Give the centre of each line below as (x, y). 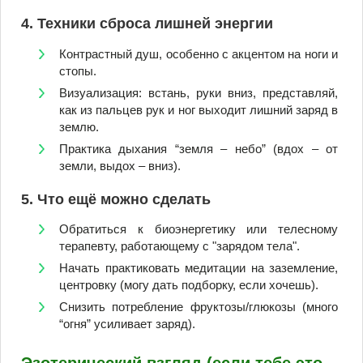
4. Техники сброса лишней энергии (147, 24)
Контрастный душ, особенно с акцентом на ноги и (199, 53)
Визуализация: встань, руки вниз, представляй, (199, 92)
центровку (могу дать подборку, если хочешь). (189, 285)
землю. (79, 126)
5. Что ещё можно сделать (116, 199)
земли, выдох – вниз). (120, 165)
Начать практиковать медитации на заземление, (199, 268)
